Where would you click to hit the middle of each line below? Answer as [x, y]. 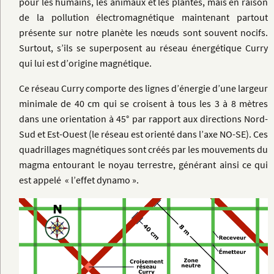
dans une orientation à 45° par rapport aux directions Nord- [143, 119]
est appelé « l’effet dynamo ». [79, 180]
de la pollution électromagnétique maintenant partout [143, 17]
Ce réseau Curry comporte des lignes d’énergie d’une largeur [143, 88]
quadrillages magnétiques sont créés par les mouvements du [143, 150]
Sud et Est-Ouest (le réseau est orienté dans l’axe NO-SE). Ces [143, 134]
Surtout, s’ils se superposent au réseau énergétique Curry [143, 48]
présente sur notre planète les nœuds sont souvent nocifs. [143, 33]
